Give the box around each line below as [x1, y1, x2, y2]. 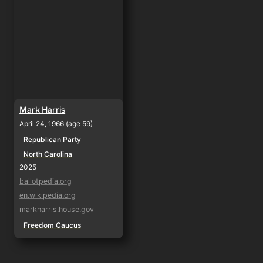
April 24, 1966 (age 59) [19, 119, 93, 129]
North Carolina [23, 150, 73, 159]
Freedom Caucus [23, 221, 82, 230]
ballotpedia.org [19, 177, 72, 186]
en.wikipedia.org [19, 191, 76, 200]
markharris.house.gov [19, 205, 95, 214]
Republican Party [23, 135, 82, 144]
